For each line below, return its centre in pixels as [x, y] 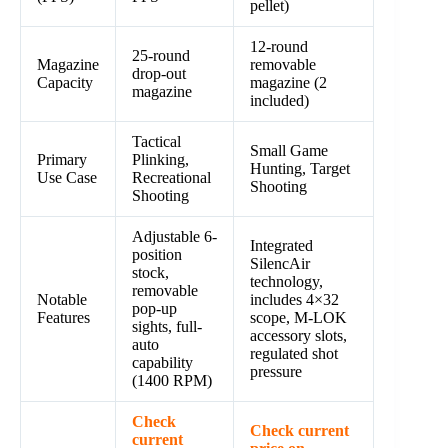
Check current [299, 431]
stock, [150, 273]
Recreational [171, 178]
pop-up [154, 309]
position [157, 255]
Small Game [289, 151]
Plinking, [160, 160]
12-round [279, 47]
